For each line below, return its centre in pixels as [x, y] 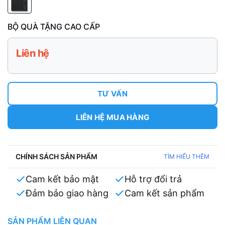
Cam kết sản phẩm [164, 193]
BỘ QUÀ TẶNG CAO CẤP [54, 27]
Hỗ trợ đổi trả [153, 179]
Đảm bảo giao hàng [67, 193]
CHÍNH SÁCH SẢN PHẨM [57, 156]
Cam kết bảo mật [62, 179]
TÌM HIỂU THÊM [187, 156]
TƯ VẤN [113, 94]
